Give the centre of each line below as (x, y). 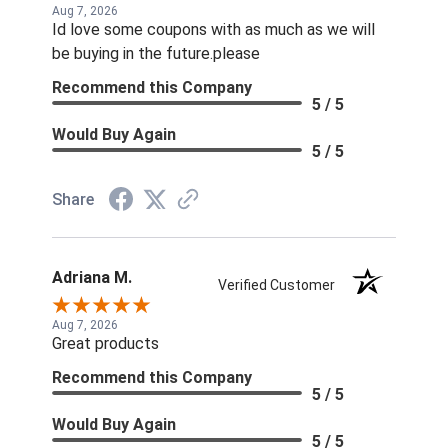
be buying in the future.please (156, 53)
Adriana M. (92, 277)
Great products (105, 343)
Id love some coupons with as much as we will (213, 29)
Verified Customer (281, 284)
